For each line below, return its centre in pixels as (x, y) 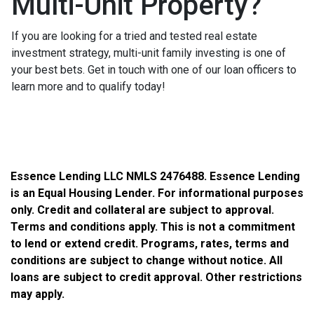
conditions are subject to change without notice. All (146, 260)
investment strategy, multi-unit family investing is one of (149, 53)
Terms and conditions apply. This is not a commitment (153, 226)
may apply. (37, 294)
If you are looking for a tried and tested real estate (134, 36)
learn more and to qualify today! (88, 86)
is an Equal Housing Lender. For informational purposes (157, 193)
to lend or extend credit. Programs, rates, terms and (150, 243)
